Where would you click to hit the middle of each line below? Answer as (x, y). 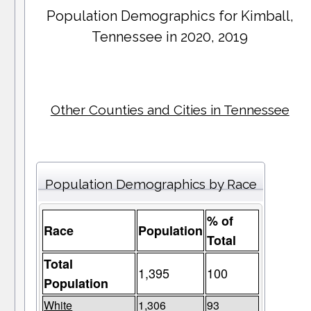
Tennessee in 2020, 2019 (170, 37)
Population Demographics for (143, 16)
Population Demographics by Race (151, 184)
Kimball (265, 16)
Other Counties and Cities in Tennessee (170, 110)
